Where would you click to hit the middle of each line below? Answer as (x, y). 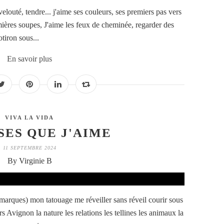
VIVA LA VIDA (29, 118)
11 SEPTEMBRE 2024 (29, 148)
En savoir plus (29, 59)
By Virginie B (29, 161)
